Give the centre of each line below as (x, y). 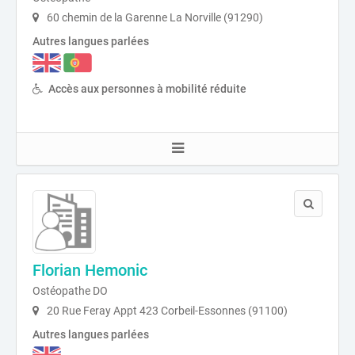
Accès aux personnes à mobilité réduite (147, 88)
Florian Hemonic (90, 270)
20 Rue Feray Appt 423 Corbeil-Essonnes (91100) (166, 310)
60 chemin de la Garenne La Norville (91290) (154, 18)
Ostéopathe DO (70, 290)
